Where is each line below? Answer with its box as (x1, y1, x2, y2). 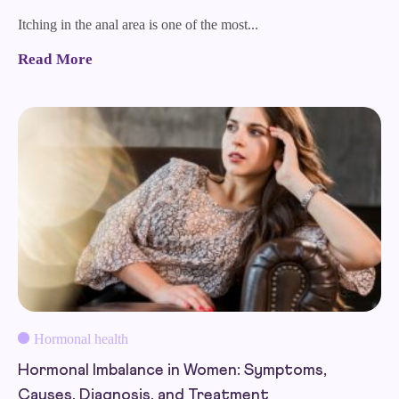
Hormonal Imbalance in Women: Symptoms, (18, 362, 327, 379)
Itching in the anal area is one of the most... (18, 16, 258, 32)
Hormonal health (34, 330, 128, 346)
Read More (18, 50, 93, 68)
